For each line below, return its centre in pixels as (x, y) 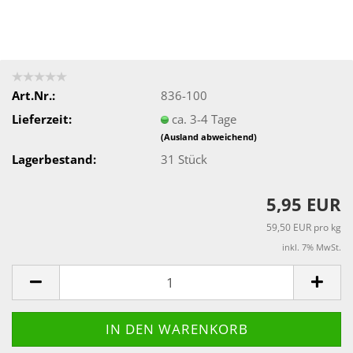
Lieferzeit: (42, 119)
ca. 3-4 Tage (204, 119)
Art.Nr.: (33, 95)
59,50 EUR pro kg (304, 227)
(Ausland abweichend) (209, 136)
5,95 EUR (304, 204)
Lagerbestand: (54, 159)
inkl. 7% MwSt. (312, 247)
